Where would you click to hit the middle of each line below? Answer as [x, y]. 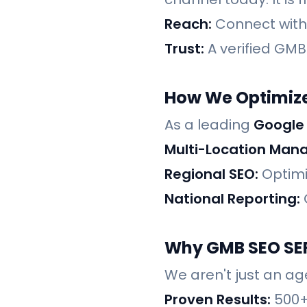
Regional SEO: [211, 174]
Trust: [184, 49]
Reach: [188, 24]
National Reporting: [232, 199]
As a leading [209, 125]
